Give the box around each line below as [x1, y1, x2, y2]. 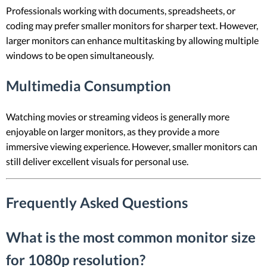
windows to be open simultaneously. [6, 49, 154, 61]
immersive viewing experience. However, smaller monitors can [6, 141, 257, 153]
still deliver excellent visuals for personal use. [6, 156, 188, 167]
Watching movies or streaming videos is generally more [6, 111, 229, 123]
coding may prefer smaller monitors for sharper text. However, [6, 20, 258, 32]
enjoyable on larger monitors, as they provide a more [6, 126, 219, 138]
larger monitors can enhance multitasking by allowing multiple [6, 35, 259, 46]
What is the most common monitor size [6, 228, 256, 246]
